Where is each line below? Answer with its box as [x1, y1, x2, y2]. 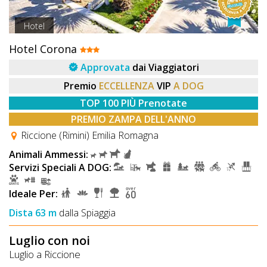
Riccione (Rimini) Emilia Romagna [18, 128, 159, 142]
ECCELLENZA [98, 79, 154, 92]
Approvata [80, 60, 130, 74]
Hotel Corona [9, 41, 80, 56]
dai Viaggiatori [132, 60, 199, 74]
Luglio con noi [9, 232, 90, 249]
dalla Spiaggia [57, 206, 116, 219]
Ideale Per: [9, 187, 58, 200]
